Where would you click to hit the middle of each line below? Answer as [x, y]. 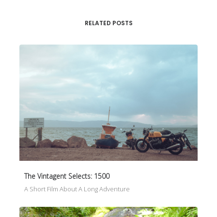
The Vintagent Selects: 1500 [67, 176]
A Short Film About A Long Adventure [77, 189]
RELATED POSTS [108, 23]
